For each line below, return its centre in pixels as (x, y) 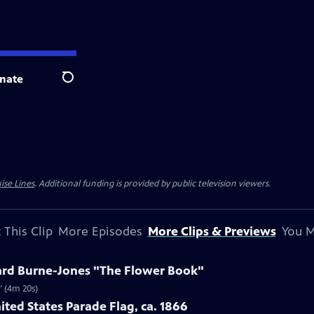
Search (79, 85)
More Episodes (100, 231)
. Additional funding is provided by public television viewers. (152, 184)
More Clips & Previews (212, 231)
